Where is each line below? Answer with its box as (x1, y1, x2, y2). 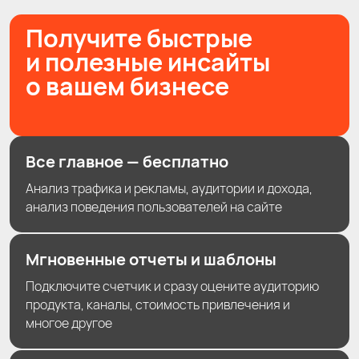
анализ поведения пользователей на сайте (26, 197, 282, 216)
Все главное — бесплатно (26, 150, 228, 172)
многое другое (26, 313, 112, 332)
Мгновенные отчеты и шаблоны (26, 248, 276, 270)
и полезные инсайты (26, 46, 270, 79)
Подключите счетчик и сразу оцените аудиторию (26, 276, 319, 295)
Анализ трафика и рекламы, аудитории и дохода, (26, 179, 313, 197)
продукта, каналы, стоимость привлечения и (26, 295, 290, 313)
